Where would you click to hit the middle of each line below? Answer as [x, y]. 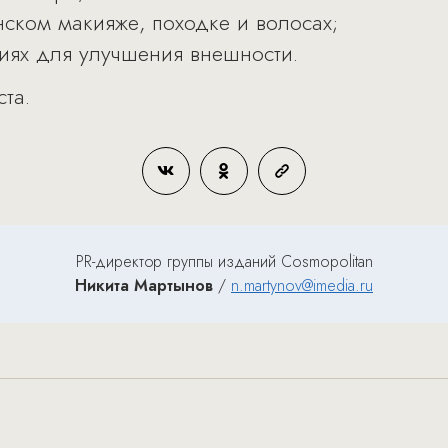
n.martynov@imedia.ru [302, 285]
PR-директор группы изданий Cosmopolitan [224, 261]
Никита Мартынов [144, 285]
